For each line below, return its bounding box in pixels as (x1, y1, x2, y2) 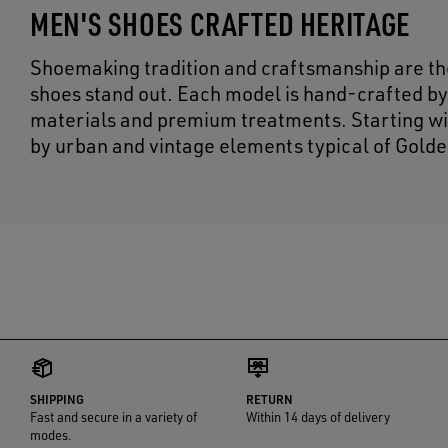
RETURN (246, 392, 294, 407)
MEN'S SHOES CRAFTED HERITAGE (30, 3, 410, 44)
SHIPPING (30, 392, 84, 407)
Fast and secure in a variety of (30, 409, 197, 425)
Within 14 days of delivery (246, 409, 391, 425)
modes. (30, 427, 72, 443)
